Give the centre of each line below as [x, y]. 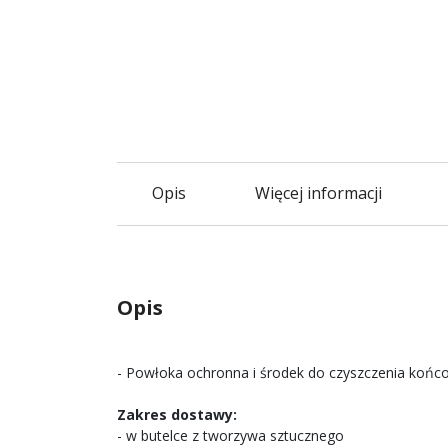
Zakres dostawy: [177, 415]
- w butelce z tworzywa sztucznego [230, 436]
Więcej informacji [318, 193]
